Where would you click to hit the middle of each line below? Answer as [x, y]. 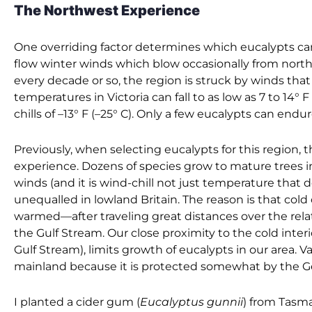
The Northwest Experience [107, 11]
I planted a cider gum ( [77, 302]
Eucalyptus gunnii [192, 302]
